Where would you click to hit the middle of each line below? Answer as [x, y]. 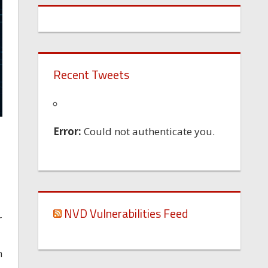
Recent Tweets [92, 75]
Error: [68, 132]
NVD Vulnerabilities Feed [126, 214]
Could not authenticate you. [148, 132]
